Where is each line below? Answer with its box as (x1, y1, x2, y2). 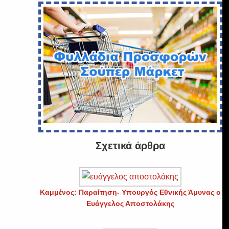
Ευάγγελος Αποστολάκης (86, 199, 174, 208)
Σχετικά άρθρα (95, 140, 165, 151)
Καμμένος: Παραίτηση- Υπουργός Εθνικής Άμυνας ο (39, 188, 221, 196)
